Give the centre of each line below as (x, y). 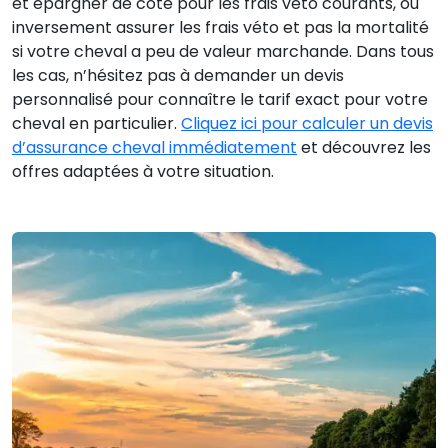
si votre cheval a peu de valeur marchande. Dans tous (223, 51)
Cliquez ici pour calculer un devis (307, 123)
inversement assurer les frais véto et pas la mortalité (220, 27)
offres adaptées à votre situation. (143, 171)
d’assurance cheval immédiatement (154, 147)
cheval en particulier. (96, 123)
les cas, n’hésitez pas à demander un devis (178, 75)
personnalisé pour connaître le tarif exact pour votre (220, 99)
